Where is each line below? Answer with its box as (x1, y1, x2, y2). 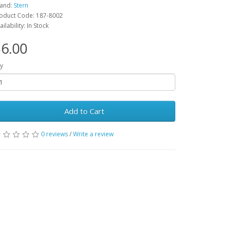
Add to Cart (64, 106, 104, 117)
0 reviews (41, 130, 68, 139)
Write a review (73, 130, 113, 139)
